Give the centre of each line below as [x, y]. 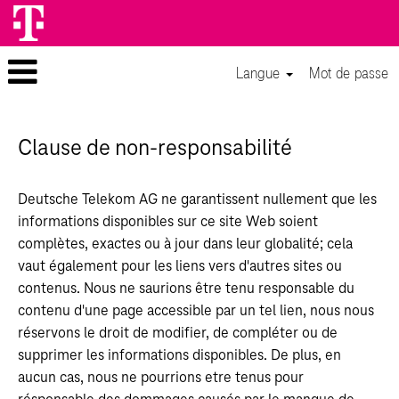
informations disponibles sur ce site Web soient [168, 222]
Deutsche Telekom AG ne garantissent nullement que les [197, 199]
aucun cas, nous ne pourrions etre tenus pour [161, 378]
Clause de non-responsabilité [155, 149]
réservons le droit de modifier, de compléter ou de [178, 333]
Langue [260, 73]
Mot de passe [349, 73]
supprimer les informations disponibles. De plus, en [179, 355]
